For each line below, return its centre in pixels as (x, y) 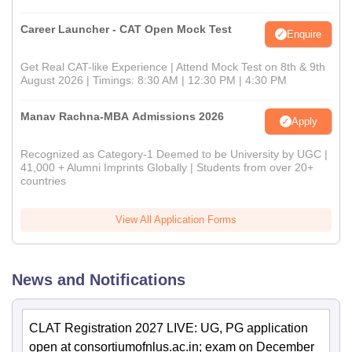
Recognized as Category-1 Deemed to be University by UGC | (174, 154)
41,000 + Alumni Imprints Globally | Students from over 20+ (167, 168)
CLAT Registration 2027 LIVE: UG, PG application (169, 328)
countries (43, 181)
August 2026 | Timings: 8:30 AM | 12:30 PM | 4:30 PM (154, 81)
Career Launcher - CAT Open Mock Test (126, 29)
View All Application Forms (176, 220)
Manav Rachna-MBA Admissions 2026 (122, 117)
